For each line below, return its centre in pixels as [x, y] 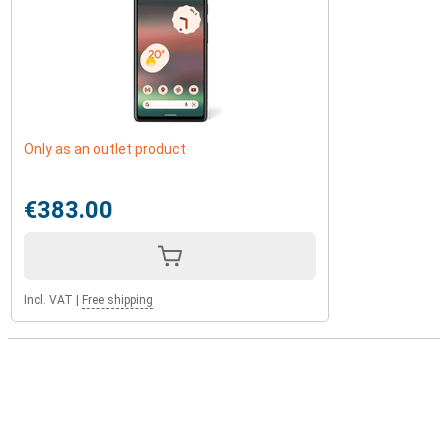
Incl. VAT [48, 300]
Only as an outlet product [105, 149]
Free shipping [117, 300]
